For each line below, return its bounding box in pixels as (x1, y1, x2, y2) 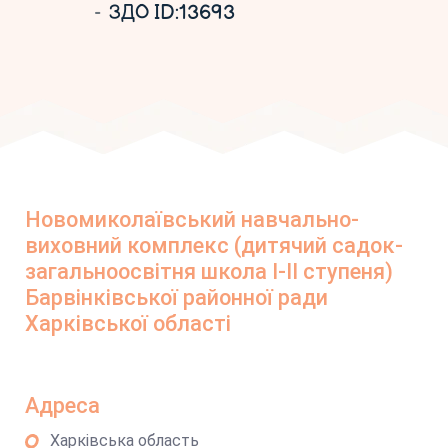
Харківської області (25, 311, 231, 336)
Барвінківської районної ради (25, 285, 328, 310)
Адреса (25, 393, 100, 418)
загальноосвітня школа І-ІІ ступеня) (25, 259, 393, 284)
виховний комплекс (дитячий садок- (25, 233, 403, 258)
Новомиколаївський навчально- (25, 207, 359, 232)
